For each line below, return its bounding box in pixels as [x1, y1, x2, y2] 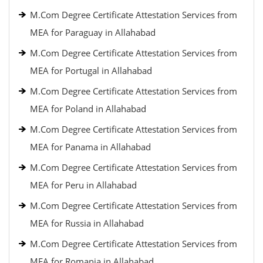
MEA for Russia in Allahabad [30, 217, 144, 229]
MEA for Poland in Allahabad [30, 103, 146, 114]
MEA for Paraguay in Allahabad [30, 26, 156, 38]
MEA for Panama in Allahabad [30, 141, 151, 153]
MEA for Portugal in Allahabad [30, 65, 152, 76]
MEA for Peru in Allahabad [30, 179, 137, 191]
